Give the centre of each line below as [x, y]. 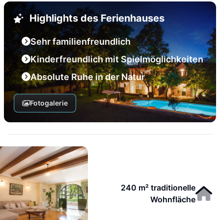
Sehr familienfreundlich [81, 41]
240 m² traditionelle [158, 188]
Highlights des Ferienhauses [97, 18]
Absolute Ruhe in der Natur [88, 77]
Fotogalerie [49, 103]
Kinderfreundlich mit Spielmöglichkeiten [117, 59]
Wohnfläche [173, 199]
